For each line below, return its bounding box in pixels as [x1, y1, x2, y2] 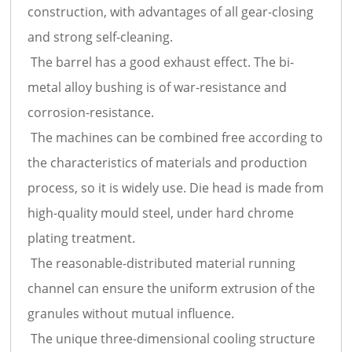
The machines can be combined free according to [27, 128, 324, 146]
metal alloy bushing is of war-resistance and [27, 78, 288, 96]
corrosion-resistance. [27, 103, 155, 121]
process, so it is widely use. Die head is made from [27, 178, 324, 196]
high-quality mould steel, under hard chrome [27, 203, 295, 222]
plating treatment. [27, 229, 136, 247]
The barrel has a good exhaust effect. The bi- [27, 53, 295, 71]
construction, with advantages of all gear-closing [27, 2, 314, 20]
